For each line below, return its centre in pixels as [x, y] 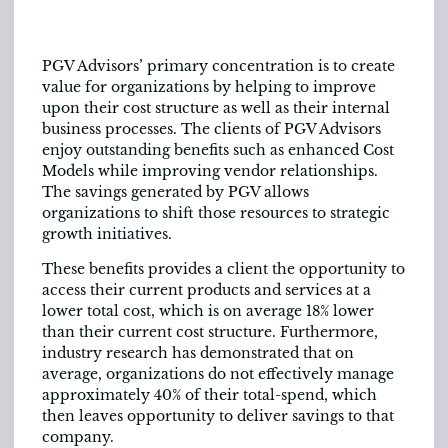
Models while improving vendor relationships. [210, 171]
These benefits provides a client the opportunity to [223, 269]
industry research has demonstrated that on [198, 353]
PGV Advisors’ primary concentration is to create [218, 66]
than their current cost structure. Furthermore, [210, 332]
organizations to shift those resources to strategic [216, 213]
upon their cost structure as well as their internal [216, 108]
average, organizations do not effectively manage [218, 374]
